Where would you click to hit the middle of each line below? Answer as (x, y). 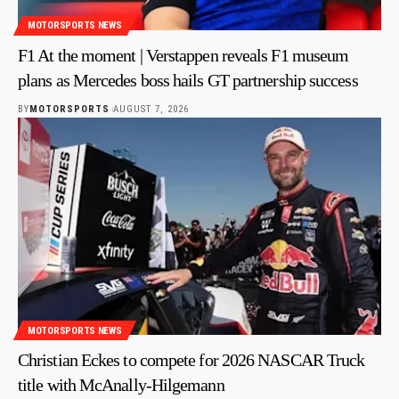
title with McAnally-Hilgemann (121, 385)
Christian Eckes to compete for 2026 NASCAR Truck (191, 360)
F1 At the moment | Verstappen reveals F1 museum (183, 55)
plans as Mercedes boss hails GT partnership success (188, 80)
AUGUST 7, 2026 (151, 109)
